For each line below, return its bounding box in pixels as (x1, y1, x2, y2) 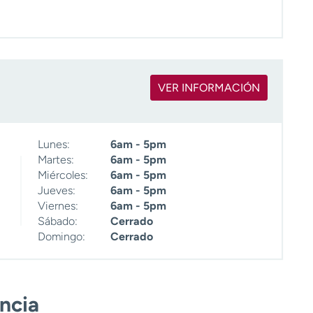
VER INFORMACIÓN (158, 81, 260, 95)
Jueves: (38, 184, 75, 198)
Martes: (38, 153, 74, 167)
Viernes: (38, 199, 78, 213)
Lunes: (38, 138, 70, 152)
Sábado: (38, 214, 78, 228)
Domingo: (38, 230, 85, 244)
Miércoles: (38, 168, 88, 182)
